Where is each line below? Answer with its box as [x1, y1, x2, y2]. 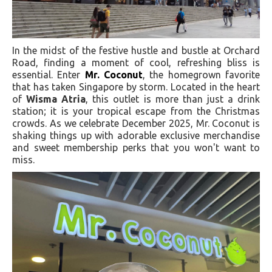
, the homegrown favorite [143, 69, 260, 80]
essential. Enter [12, 69, 85, 80]
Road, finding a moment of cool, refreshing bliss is [12, 56, 260, 68]
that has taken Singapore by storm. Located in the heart [12, 81, 260, 92]
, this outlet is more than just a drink [86, 93, 260, 104]
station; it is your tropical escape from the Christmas [12, 105, 260, 117]
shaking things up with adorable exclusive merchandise [12, 129, 260, 141]
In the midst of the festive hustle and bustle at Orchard [12, 44, 260, 56]
